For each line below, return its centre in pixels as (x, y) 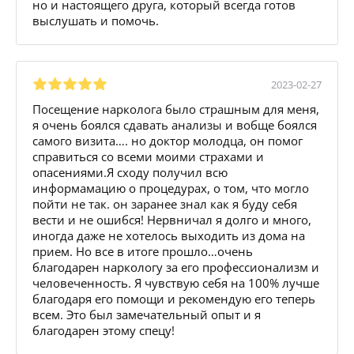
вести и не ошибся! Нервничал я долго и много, (172, 219)
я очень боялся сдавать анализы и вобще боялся (175, 124)
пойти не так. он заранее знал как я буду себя (165, 203)
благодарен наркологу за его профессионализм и (176, 267)
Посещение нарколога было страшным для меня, (176, 109)
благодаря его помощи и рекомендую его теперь (174, 298)
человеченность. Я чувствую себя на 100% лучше (176, 282)
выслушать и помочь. (96, 20)
